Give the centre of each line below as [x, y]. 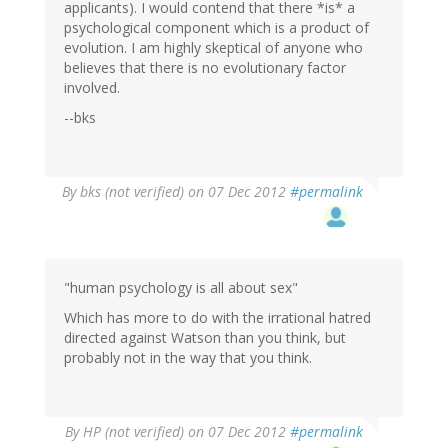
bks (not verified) [132, 192]
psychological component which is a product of [216, 28]
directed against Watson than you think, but [205, 338]
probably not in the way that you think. [188, 358]
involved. [92, 88]
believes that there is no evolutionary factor [205, 68]
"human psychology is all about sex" [181, 288]
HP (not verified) [133, 432]
